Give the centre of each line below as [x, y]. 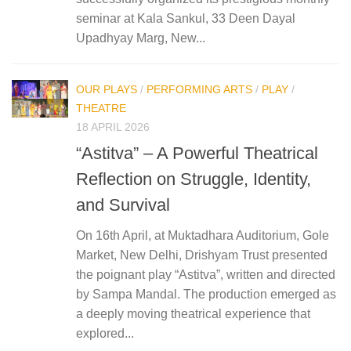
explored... [105, 333]
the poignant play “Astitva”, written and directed [206, 274]
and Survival [123, 204]
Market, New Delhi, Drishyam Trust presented [202, 255]
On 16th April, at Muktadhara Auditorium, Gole [203, 235]
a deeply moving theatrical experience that [193, 313]
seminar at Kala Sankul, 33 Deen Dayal [186, 19]
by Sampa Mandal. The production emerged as [206, 294]
